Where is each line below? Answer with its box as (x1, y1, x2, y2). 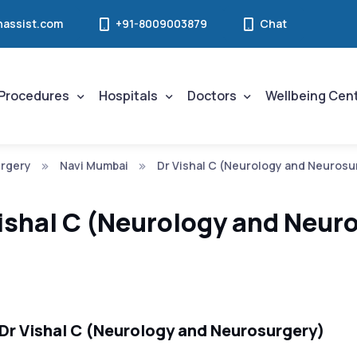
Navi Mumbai (59, 157, 128, 173)
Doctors (186, 86, 237, 104)
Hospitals (98, 86, 158, 104)
